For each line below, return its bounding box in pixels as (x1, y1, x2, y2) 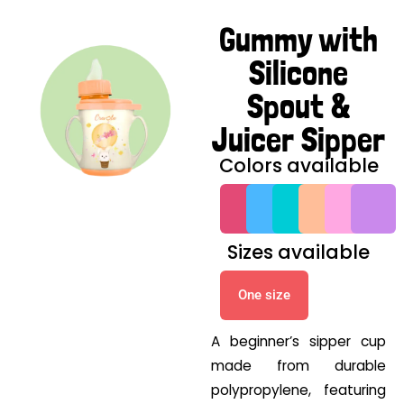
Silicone (249, 52, 348, 94)
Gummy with (219, 19, 378, 60)
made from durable (211, 356, 386, 376)
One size (238, 287, 290, 304)
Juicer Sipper (212, 119, 385, 161)
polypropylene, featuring (211, 381, 386, 400)
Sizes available (227, 239, 370, 266)
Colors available (218, 152, 379, 179)
